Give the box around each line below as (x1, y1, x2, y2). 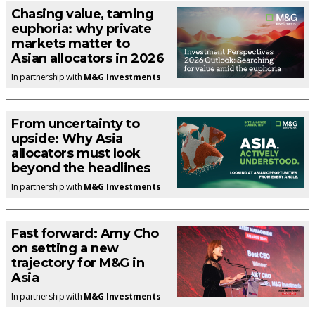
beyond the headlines (11, 160, 151, 176)
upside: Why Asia (11, 130, 123, 146)
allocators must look (11, 145, 141, 161)
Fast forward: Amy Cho (11, 225, 159, 241)
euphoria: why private (11, 20, 152, 37)
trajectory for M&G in (11, 255, 145, 271)
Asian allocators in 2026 (11, 50, 165, 66)
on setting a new (11, 240, 119, 256)
